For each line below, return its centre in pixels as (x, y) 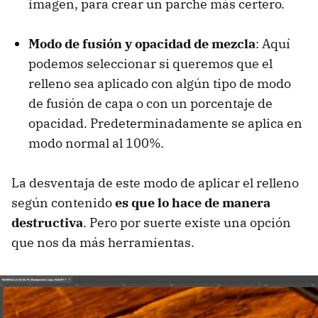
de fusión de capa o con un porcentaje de (150, 103)
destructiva (47, 222)
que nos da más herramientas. (103, 242)
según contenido (63, 202)
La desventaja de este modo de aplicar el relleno (155, 182)
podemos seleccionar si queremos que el (150, 63)
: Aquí (273, 43)
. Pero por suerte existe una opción (187, 222)
